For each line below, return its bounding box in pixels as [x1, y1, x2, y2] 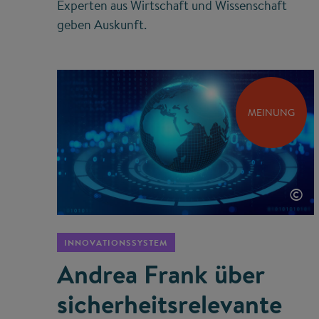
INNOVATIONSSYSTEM [64, 236, 168, 249]
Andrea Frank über [57, 256, 265, 293]
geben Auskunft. [57, 16, 150, 34]
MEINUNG [248, 105, 296, 120]
